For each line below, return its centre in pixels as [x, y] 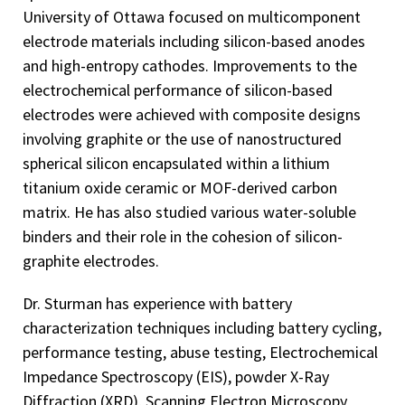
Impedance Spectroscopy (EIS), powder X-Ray [176, 376]
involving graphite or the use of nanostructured [182, 138]
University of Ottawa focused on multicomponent [192, 16]
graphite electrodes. [91, 260]
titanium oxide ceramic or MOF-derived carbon [180, 187]
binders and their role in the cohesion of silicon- [183, 236]
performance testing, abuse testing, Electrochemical [200, 352]
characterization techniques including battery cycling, [202, 327]
